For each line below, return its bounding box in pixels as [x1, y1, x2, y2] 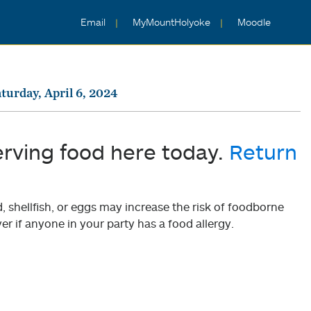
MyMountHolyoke [133, 17, 213, 28]
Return [229, 139, 297, 165]
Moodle [237, 17, 271, 28]
